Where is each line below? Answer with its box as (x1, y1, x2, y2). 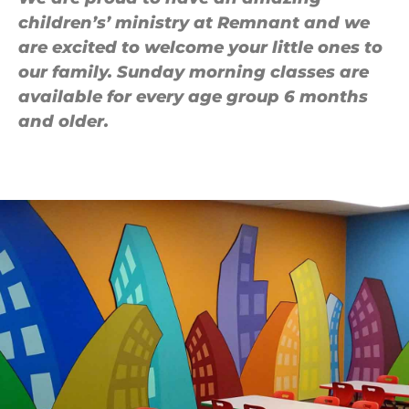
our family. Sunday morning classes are (18, 62, 369, 82)
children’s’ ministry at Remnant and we (18, 13, 370, 33)
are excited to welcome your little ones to (18, 37, 383, 58)
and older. (18, 111, 109, 131)
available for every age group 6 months (18, 87, 368, 107)
